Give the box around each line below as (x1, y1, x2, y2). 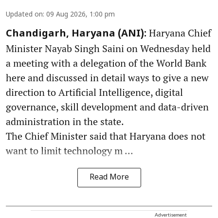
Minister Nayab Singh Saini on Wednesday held (6, 42, 211, 55)
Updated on (6, 11, 43, 19)
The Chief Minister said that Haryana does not (6, 129, 205, 143)
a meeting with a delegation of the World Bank (6, 56, 206, 70)
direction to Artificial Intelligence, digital (6, 86, 183, 99)
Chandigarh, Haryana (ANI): (6, 28, 146, 40)
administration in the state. (6, 115, 124, 128)
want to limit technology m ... (6, 144, 133, 158)
